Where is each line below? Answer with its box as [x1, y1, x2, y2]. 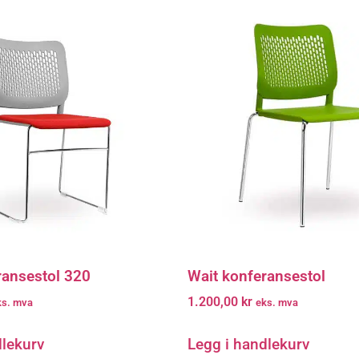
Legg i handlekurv [188, 335, 309, 354]
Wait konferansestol [188, 266, 325, 285]
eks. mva [256, 296, 298, 309]
